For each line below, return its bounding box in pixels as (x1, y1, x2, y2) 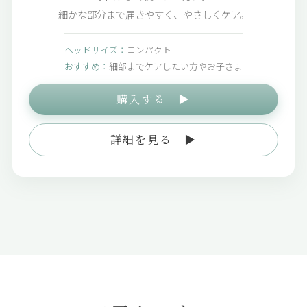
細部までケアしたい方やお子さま (109, 60, 243, 73)
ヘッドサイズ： (64, 43, 127, 57)
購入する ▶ (116, 91, 191, 108)
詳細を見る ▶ (110, 132, 197, 148)
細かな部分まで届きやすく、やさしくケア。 (58, 7, 249, 22)
